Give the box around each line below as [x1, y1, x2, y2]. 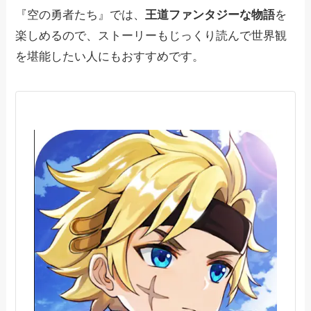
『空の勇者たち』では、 [15, 8, 146, 22]
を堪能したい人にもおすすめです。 [15, 49, 205, 63]
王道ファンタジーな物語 [145, 8, 276, 22]
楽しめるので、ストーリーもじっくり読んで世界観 [15, 28, 287, 42]
